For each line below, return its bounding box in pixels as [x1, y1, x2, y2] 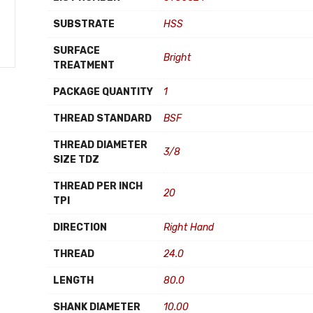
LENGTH [53, 275, 94, 286]
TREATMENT [53, 59, 115, 71]
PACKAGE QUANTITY [53, 86, 153, 98]
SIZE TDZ [53, 154, 99, 166]
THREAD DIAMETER [53, 139, 147, 151]
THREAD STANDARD [53, 112, 152, 124]
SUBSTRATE [53, 18, 115, 30]
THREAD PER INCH [53, 180, 143, 192]
